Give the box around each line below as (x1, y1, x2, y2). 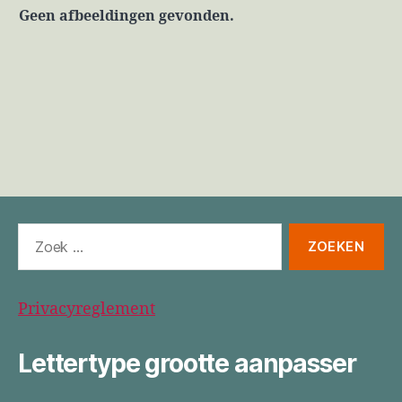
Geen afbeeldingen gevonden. (19, 6, 234, 25)
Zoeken (10, 223, 65, 242)
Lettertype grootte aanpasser (18, 348, 356, 380)
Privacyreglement (18, 299, 155, 320)
